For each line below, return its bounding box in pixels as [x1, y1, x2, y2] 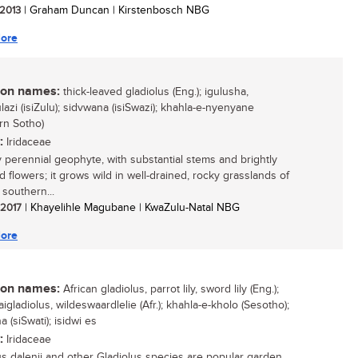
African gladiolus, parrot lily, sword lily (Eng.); [60, 283, 279, 296]
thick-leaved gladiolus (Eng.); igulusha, [60, 86, 249, 98]
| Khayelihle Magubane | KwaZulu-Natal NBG [22, 201, 240, 214]
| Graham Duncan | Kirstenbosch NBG [21, 4, 209, 17]
